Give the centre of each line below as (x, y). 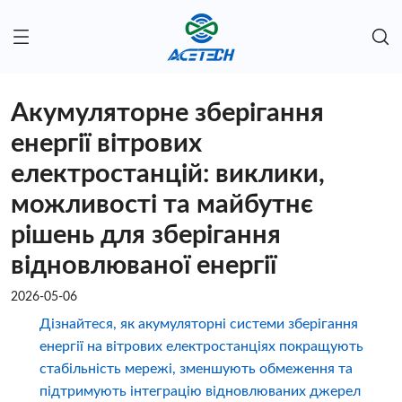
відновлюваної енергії (144, 267)
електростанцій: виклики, (168, 175)
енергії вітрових (106, 144)
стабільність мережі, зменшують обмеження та (196, 369)
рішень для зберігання (146, 236)
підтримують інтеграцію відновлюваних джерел (200, 392)
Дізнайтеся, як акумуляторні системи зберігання (198, 324)
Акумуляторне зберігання (167, 114)
